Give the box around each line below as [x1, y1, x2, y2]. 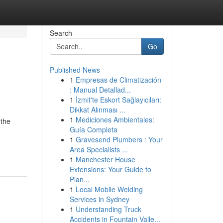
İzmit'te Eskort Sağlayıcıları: [75, 95, 161, 105]
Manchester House [75, 154, 135, 164]
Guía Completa [69, 124, 117, 134]
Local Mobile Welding [75, 184, 143, 194]
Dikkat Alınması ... [69, 105, 125, 114]
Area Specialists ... [69, 144, 128, 154]
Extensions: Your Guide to [69, 164, 151, 174]
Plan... [69, 174, 90, 184]
